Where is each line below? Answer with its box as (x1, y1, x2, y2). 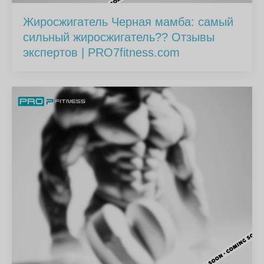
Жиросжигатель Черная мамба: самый (23, 15, 234, 28)
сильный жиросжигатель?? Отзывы (23, 30, 215, 44)
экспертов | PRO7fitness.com (23, 45, 180, 59)
